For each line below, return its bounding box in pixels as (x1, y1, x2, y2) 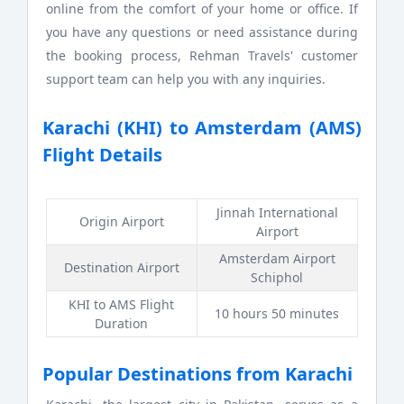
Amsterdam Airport (218, 249, 335, 267)
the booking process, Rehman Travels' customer (46, 47, 358, 65)
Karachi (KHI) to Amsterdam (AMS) (42, 115, 362, 141)
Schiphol (251, 268, 304, 286)
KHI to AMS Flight (69, 295, 175, 313)
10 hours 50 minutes (215, 304, 340, 322)
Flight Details (42, 142, 163, 168)
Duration (95, 314, 149, 332)
